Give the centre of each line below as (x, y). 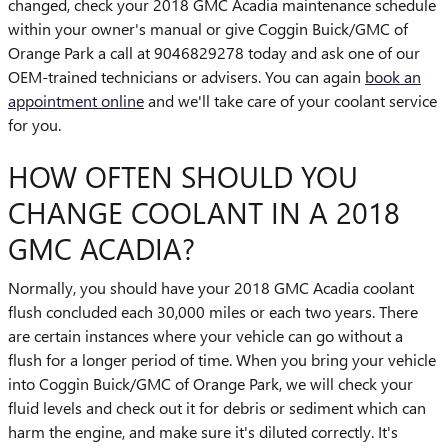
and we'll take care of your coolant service (290, 100)
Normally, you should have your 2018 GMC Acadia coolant (211, 287)
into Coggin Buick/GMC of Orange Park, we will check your (210, 383)
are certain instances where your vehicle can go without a (205, 335)
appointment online (76, 100)
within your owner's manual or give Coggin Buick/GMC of (208, 28)
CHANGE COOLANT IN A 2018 (204, 211)
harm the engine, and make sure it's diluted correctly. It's (203, 431)
